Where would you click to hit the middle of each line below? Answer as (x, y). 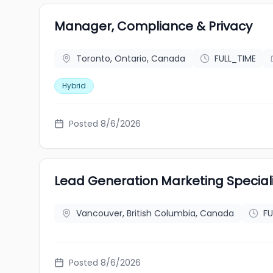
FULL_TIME (235, 58)
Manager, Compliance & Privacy (153, 26)
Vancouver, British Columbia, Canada (155, 213)
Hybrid (74, 86)
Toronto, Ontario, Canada (131, 58)
